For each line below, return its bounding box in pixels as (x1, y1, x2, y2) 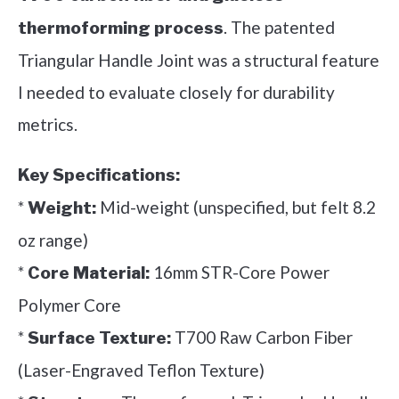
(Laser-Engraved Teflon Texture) (18, 359, 265, 380)
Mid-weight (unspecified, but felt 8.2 (96, 196, 376, 217)
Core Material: (28, 262, 150, 283)
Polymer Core (18, 294, 121, 315)
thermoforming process (18, 17, 224, 38)
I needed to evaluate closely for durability (18, 81, 335, 102)
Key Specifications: (18, 164, 180, 185)
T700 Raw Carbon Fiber (171, 326, 353, 347)
